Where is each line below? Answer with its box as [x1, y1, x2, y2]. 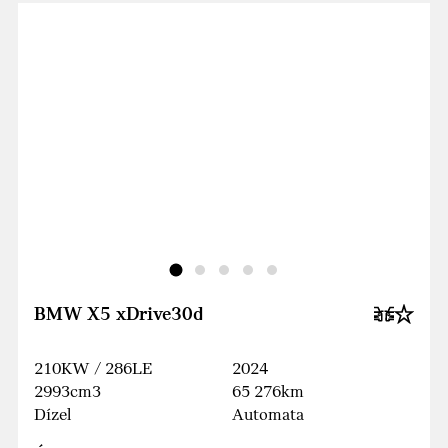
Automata [232, 405, 304, 425]
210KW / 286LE [34, 359, 152, 379]
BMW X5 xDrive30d [34, 304, 203, 325]
